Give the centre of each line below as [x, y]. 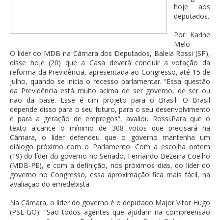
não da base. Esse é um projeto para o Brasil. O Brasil [110, 100]
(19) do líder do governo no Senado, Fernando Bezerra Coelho [110, 156]
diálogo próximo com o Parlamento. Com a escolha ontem [110, 147]
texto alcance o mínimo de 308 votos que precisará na [110, 128]
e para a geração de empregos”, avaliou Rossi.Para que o [110, 119]
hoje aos [192, 7]
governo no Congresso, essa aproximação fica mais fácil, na [110, 175]
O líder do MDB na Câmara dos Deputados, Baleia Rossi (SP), [110, 54]
